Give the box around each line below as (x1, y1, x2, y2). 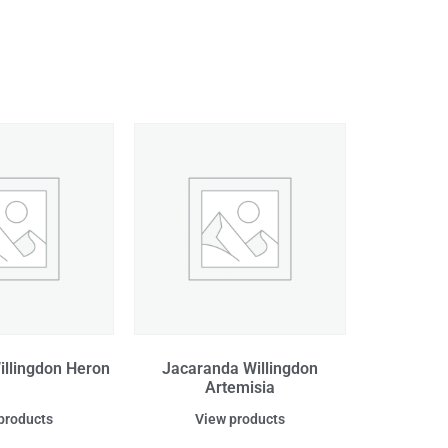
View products (195, 411, 285, 428)
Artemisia (205, 378, 275, 398)
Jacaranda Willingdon (162, 359, 318, 379)
